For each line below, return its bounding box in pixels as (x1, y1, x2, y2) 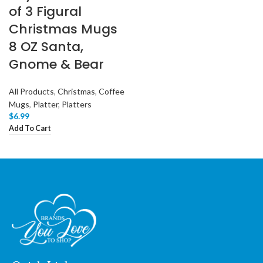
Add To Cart (9, 124, 51, 133)
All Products (9, 86, 54, 96)
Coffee (99, 86, 124, 96)
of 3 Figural (9, 2, 82, 21)
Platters (62, 99, 92, 109)
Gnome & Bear (9, 55, 104, 73)
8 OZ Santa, (9, 38, 83, 56)
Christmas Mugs (9, 20, 117, 38)
